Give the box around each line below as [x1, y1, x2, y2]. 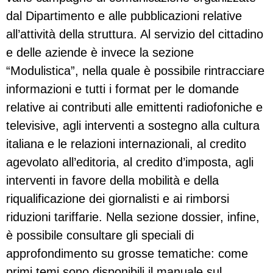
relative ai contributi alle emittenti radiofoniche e [6, 101, 263, 115]
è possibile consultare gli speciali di [6, 229, 194, 243]
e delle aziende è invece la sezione [6, 46, 194, 60]
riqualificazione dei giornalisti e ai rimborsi [6, 192, 229, 206]
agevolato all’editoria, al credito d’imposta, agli [6, 155, 253, 169]
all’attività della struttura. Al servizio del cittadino [6, 27, 263, 41]
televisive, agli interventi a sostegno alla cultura [6, 119, 260, 133]
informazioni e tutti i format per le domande [6, 82, 239, 96]
